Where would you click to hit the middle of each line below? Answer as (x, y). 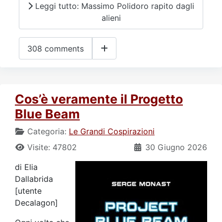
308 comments (55, 48)
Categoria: (47, 132)
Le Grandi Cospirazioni (112, 132)
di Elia (26, 167)
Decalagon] (36, 203)
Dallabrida (34, 179)
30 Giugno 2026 (176, 147)
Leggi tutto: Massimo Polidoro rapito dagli (113, 6)
